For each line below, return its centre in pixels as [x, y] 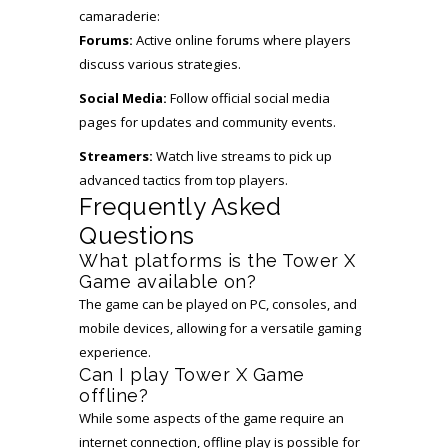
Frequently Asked [180, 206]
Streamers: [116, 156]
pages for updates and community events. [207, 122]
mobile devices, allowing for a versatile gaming [220, 328]
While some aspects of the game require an [211, 418]
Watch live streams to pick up [242, 156]
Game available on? [167, 281]
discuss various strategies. [160, 64]
